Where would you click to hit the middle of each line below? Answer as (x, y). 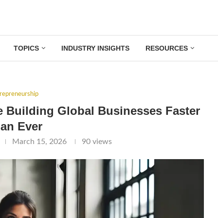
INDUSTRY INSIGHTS (95, 48)
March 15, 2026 (39, 142)
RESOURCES (166, 48)
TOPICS (26, 48)
